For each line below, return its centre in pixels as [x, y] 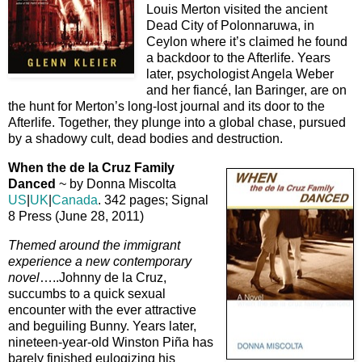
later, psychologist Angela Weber [240, 74]
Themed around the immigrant [94, 245]
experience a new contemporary [100, 261]
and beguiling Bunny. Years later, [102, 326]
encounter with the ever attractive [102, 309]
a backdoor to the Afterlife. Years [238, 58]
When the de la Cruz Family [91, 168]
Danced [32, 184]
